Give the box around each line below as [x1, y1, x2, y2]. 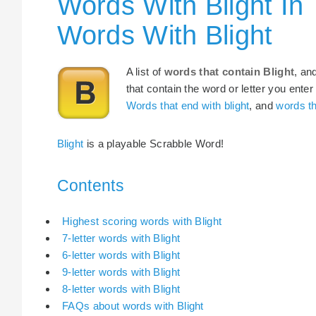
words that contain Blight [164, 65, 295, 78]
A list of [126, 65, 164, 78]
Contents [56, 176, 124, 195]
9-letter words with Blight [62, 266, 181, 279]
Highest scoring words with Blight [62, 215, 222, 228]
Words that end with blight [126, 99, 250, 111]
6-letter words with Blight [62, 249, 181, 262]
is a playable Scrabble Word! [83, 138, 224, 150]
